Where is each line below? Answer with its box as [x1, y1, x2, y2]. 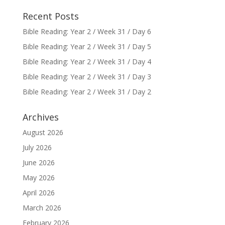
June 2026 [22, 158, 55, 167]
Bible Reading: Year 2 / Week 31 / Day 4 [22, 57, 151, 66]
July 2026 [22, 143, 52, 152]
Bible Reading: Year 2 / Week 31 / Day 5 [22, 42, 151, 51]
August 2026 [22, 128, 63, 137]
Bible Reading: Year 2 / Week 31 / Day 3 [22, 72, 151, 81]
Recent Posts [22, 10, 79, 22]
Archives [22, 111, 59, 123]
